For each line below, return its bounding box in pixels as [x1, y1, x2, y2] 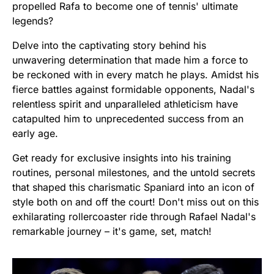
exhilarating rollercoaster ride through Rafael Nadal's [12, 210, 256, 223]
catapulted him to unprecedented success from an [12, 113, 243, 125]
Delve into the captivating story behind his [12, 39, 206, 52]
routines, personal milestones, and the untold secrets [12, 166, 255, 179]
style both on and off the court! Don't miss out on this [12, 196, 259, 209]
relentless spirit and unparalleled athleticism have [12, 98, 238, 111]
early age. [12, 127, 58, 140]
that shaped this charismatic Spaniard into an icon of [12, 181, 254, 194]
